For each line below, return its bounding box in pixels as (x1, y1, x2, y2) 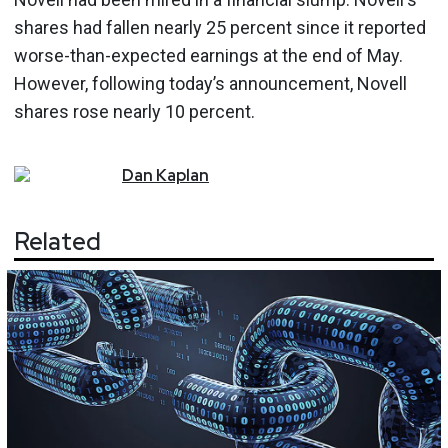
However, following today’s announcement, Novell (14, 72, 407, 94)
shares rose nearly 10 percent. (14, 100, 255, 122)
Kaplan (156, 164, 209, 186)
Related (14, 226, 101, 258)
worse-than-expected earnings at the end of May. (14, 44, 403, 66)
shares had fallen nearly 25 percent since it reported (14, 16, 426, 38)
